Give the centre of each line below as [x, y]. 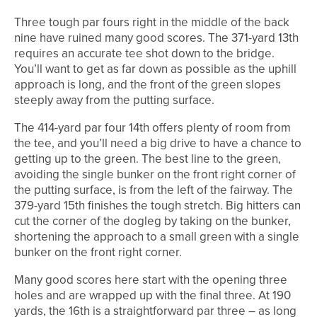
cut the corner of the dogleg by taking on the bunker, [152, 221]
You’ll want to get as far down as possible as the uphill [155, 69]
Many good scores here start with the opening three [151, 280]
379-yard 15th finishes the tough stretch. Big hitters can [157, 206]
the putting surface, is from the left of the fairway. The [154, 190]
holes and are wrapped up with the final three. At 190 [152, 296]
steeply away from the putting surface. [114, 100]
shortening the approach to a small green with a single [157, 237]
